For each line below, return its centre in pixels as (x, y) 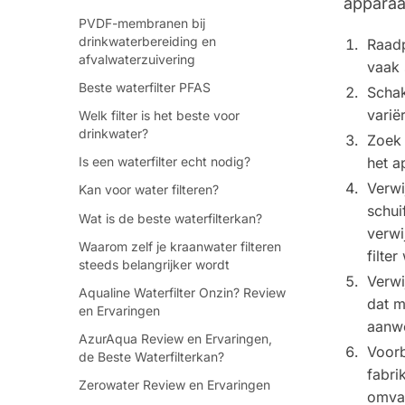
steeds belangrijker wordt (154, 264)
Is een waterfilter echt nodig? (165, 162)
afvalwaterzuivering (137, 59)
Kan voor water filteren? (149, 190)
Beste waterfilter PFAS (145, 87)
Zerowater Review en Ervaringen (174, 385)
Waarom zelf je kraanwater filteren (180, 246)
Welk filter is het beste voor (159, 115)
